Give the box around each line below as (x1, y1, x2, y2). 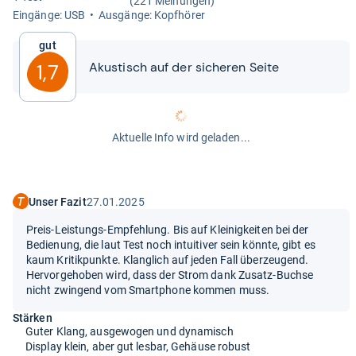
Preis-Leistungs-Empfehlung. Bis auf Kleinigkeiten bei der (26, 222, 309, 236)
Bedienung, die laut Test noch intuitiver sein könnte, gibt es (26, 238, 315, 251)
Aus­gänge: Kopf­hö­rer (99, 9, 205, 21)
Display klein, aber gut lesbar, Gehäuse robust (25, 339, 251, 353)
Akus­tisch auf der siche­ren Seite (89, 58, 280, 75)
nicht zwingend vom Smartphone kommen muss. (26, 283, 270, 296)
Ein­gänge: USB (13, 9, 86, 21)
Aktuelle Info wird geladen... (112, 131, 250, 144)
